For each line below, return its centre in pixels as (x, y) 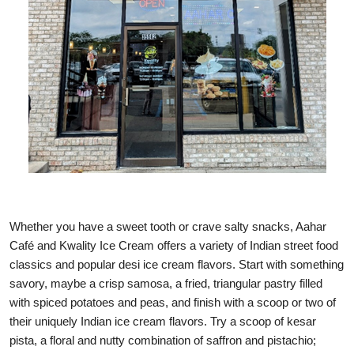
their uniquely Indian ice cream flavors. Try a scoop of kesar (163, 321)
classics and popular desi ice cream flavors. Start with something (177, 264)
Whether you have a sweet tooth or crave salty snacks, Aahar (168, 226)
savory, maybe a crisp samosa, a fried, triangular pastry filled (166, 283)
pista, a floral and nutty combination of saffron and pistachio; (163, 340)
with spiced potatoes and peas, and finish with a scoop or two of (173, 302)
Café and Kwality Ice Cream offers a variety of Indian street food (174, 245)
